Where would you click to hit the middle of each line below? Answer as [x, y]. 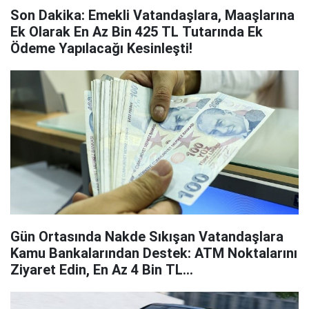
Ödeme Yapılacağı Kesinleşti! [101, 48]
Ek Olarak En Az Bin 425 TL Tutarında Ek [137, 32]
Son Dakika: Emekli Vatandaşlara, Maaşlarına [152, 15]
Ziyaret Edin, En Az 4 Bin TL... [102, 270]
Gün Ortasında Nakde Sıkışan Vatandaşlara [147, 237]
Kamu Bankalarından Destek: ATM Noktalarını [154, 253]
